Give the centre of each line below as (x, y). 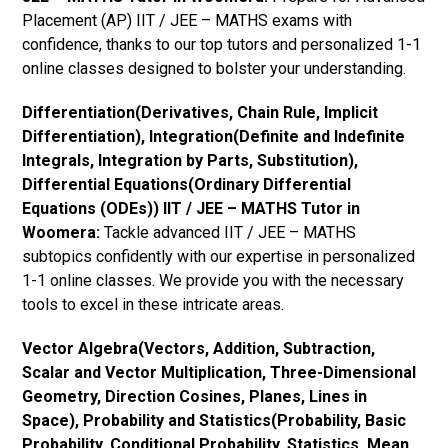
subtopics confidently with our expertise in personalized (219, 256)
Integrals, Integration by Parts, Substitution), (190, 160)
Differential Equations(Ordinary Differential (187, 184)
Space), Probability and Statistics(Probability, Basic (214, 420)
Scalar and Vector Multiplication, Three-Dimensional (219, 372)
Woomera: (61, 232)
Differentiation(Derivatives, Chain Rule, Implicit (200, 112)
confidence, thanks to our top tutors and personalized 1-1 (222, 44)
